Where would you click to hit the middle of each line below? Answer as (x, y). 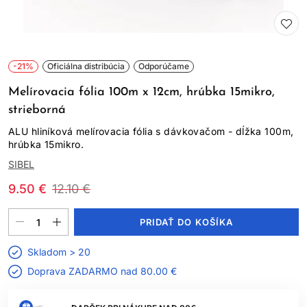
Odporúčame (164, 66)
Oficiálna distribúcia (86, 66)
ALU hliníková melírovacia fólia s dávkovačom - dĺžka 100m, (151, 131)
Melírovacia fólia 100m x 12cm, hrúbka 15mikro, (142, 92)
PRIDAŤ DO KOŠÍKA (186, 222)
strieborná (37, 110)
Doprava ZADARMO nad (84, 271)
